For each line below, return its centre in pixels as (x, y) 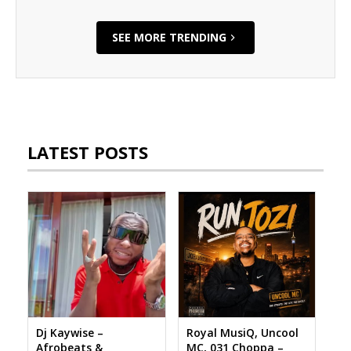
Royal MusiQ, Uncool (242, 333)
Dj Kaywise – (70, 333)
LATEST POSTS (88, 152)
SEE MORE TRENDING (169, 38)
